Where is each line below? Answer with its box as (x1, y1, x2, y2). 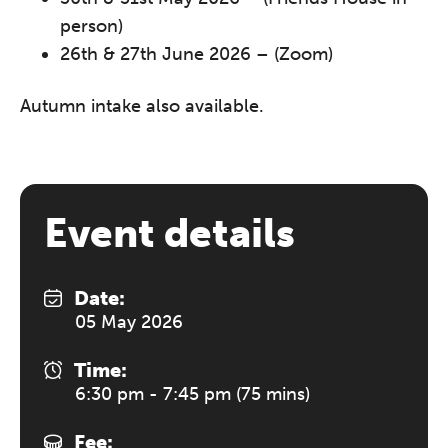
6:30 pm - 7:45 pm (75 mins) (75, 383, 311, 405)
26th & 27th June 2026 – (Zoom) (60, 43, 333, 65)
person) (60, 15, 123, 37)
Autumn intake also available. (20, 95, 264, 117)
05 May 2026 (75, 311, 184, 333)
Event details (44, 209, 295, 257)
